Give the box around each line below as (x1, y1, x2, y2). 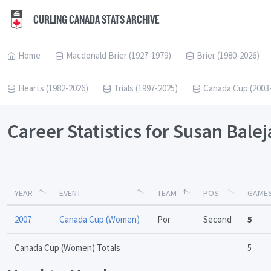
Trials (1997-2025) (114, 82, 178, 94)
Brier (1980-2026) (197, 50, 260, 61)
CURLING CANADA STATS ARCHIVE (31, 12, 160, 27)
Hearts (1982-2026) (18, 82, 88, 94)
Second (203, 214, 232, 226)
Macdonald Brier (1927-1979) (66, 50, 171, 61)
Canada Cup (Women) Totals (15, 242, 120, 254)
